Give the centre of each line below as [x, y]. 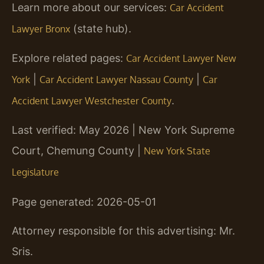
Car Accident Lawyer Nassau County [116, 80]
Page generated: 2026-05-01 [84, 202]
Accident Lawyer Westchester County [92, 101]
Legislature [35, 172]
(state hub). [101, 28]
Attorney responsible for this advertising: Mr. [123, 231]
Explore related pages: [69, 58]
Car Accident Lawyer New [181, 59]
